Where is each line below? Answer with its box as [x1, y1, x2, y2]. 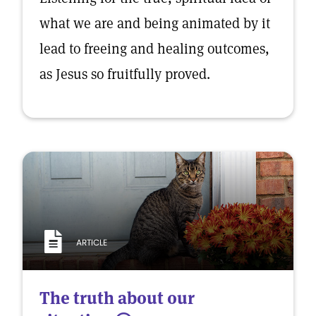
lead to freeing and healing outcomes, [39, 39, 269, 58]
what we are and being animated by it [39, 14, 270, 32]
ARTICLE [76, 236, 107, 249]
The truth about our [39, 287, 195, 309]
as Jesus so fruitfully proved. [39, 65, 214, 83]
